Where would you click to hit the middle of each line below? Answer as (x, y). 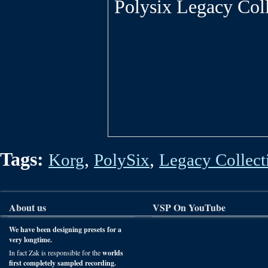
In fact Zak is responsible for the (56, 252)
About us (28, 207)
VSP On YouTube (189, 207)
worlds (113, 252)
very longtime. (31, 239)
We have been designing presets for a (65, 229)
